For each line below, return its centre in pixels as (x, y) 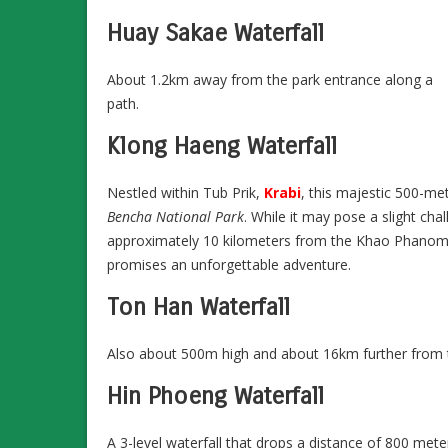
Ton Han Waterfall (198, 306)
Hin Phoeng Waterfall (215, 395)
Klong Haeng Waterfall (222, 145)
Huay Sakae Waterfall (215, 32)
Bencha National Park (175, 216)
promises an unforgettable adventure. (229, 264)
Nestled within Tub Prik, (185, 192)
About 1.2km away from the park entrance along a (270, 79)
